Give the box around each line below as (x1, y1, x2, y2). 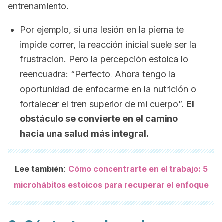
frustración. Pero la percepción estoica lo (20, 54, 188, 64)
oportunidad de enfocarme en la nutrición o (20, 84, 196, 94)
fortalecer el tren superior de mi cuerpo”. (20, 99, 186, 109)
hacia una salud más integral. (20, 128, 149, 139)
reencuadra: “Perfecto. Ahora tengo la (20, 69, 175, 79)
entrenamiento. (8, 1, 69, 11)
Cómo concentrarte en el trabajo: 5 (68, 164, 208, 174)
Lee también (14, 164, 63, 174)
